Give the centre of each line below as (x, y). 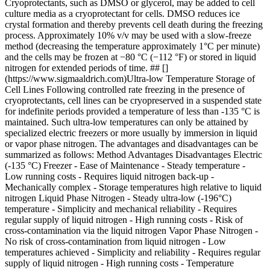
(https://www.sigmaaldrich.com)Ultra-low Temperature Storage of (130, 79)
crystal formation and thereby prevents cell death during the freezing (134, 24)
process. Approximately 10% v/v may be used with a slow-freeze (128, 35)
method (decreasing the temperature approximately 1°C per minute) (132, 46)
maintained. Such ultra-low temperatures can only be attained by (127, 122)
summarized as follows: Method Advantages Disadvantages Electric (133, 155)
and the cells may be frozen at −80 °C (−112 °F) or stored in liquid (130, 57)
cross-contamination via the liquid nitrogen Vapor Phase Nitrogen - (131, 231)
